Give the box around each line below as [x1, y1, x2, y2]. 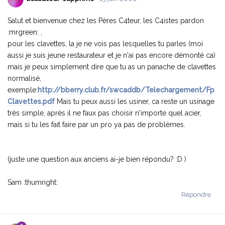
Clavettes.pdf [8, 97, 55, 105]
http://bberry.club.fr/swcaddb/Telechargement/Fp [38, 85, 214, 94]
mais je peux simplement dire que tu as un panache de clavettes [8, 62, 216, 71]
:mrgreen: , [8, 28, 42, 36]
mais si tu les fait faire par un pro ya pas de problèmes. [8, 120, 185, 129]
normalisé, [8, 74, 41, 82]
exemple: [8, 85, 38, 94]
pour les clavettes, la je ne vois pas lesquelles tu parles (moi [8, 39, 203, 48]
